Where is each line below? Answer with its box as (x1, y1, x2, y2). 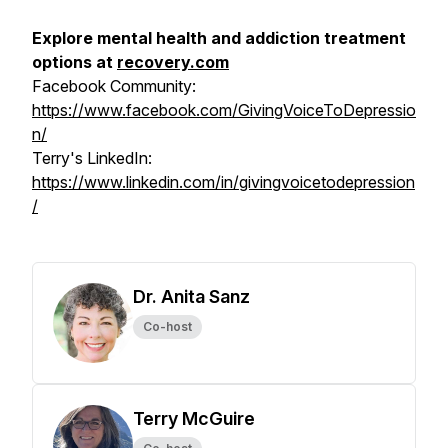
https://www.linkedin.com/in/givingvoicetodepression (32, 172, 415, 192)
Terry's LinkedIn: (32, 148, 152, 168)
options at (32, 52, 117, 72)
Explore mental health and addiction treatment (32, 28, 406, 48)
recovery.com (117, 52, 229, 72)
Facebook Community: (32, 76, 196, 96)
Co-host (143, 319, 192, 334)
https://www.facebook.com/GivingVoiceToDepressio (32, 100, 416, 120)
